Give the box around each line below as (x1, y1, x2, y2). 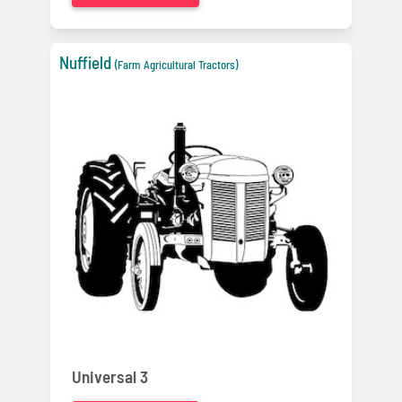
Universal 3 (72, 366, 148, 388)
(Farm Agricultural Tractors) (115, 57, 238, 72)
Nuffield (59, 51, 111, 73)
